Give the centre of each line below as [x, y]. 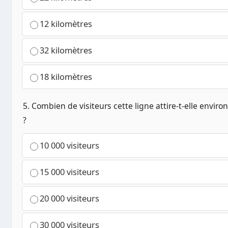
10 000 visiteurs [69, 146]
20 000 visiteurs [69, 198]
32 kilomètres [66, 50]
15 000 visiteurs [69, 172]
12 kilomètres [66, 24]
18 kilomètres [66, 77]
